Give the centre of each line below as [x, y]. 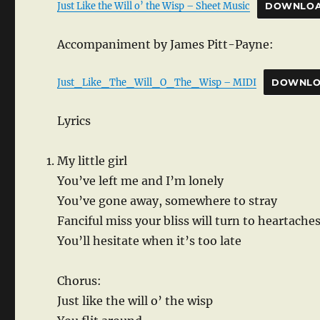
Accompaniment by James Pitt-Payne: [166, 45]
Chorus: [80, 281]
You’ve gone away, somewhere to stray [167, 201]
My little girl [92, 161]
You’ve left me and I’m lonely [141, 181]
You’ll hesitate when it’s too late [150, 241]
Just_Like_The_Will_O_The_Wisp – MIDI [157, 82]
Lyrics [74, 121]
